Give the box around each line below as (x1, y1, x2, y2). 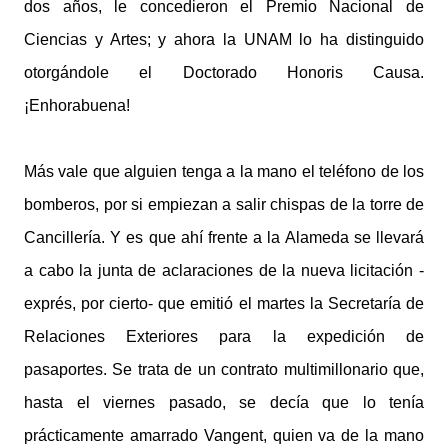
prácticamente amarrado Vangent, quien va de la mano (24, 427, 424, 444)
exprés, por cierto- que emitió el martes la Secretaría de (24, 295, 424, 312)
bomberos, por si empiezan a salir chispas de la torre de (24, 196, 424, 213)
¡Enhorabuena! (24, 97, 130, 114)
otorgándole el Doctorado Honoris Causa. (24, 64, 424, 81)
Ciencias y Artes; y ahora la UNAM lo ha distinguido (24, 31, 424, 48)
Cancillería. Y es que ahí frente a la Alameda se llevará (24, 229, 424, 246)
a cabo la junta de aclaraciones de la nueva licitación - (24, 262, 424, 279)
